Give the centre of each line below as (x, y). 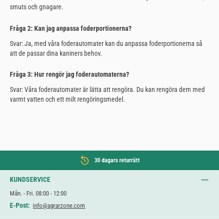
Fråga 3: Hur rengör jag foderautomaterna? (69, 75)
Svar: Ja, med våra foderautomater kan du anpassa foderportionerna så (106, 43)
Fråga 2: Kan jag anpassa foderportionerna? (71, 29)
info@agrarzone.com (59, 206)
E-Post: (20, 206)
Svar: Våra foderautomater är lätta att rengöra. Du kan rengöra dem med (107, 90)
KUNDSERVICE (30, 179)
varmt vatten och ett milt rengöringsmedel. (67, 99)
